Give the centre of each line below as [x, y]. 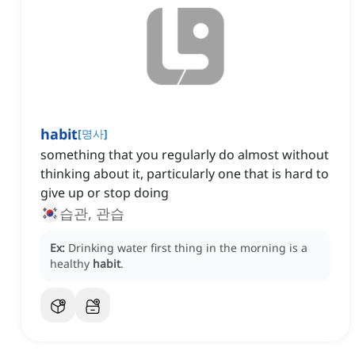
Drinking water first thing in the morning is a [188, 248]
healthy [71, 264]
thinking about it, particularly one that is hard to [185, 174]
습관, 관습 [92, 214]
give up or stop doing [105, 193]
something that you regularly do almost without [185, 155]
